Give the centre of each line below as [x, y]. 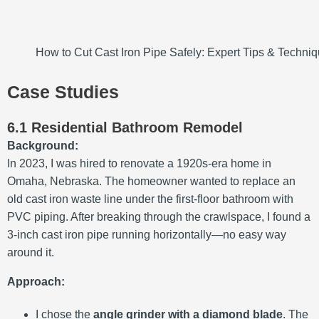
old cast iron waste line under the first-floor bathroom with [150, 199]
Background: [43, 145]
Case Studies [63, 91]
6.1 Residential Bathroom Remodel [125, 127]
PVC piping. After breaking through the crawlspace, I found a [159, 216]
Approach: [36, 281]
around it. [31, 252]
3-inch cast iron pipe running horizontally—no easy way [147, 234]
